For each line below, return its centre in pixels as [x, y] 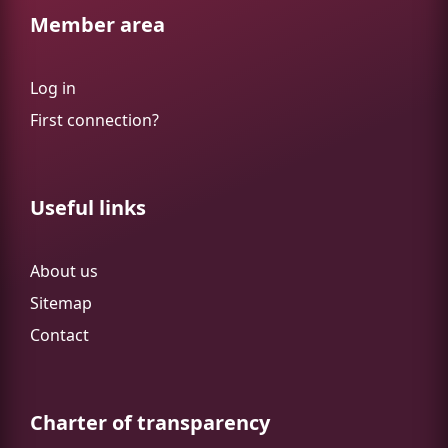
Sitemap [61, 303]
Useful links [88, 208]
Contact [59, 335]
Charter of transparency [150, 423]
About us [64, 271]
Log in [53, 88]
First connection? [94, 120]
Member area [97, 25]
